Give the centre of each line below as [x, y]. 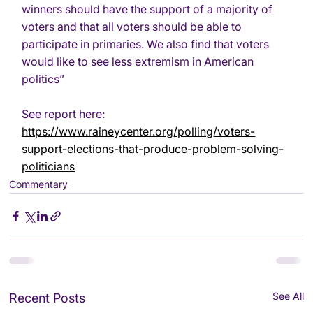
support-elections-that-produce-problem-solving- [153, 148]
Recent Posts [48, 298]
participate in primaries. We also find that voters [147, 44]
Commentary [39, 184]
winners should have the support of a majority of [149, 9]
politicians [49, 166]
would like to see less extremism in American [139, 61]
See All [288, 296]
